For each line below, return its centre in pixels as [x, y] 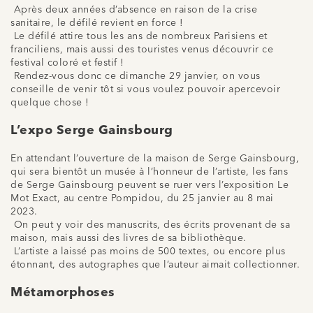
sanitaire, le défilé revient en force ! [97, 23]
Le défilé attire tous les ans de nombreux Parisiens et [139, 36]
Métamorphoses [63, 292]
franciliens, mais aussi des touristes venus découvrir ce [142, 49]
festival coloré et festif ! [67, 63]
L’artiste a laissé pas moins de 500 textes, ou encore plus [148, 251]
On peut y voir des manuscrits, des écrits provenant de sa [150, 225]
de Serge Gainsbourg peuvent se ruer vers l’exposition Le [150, 185]
